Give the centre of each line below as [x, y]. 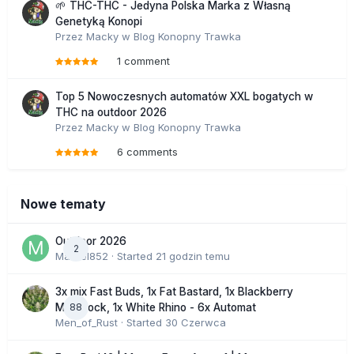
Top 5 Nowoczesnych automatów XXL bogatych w [184, 97]
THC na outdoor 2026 [111, 113]
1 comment [143, 61]
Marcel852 [82, 256]
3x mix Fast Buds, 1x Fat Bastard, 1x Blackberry [174, 292]
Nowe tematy [63, 204]
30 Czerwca [196, 323]
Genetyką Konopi [99, 22]
